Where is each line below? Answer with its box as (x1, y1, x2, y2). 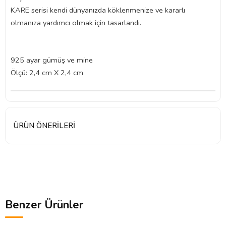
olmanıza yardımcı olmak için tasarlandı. (11, 18, 141, 28)
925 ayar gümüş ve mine (11, 55, 93, 65)
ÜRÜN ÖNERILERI (14, 121, 75, 131)
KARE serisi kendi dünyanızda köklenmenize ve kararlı (11, 5, 185, 15)
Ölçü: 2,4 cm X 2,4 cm (11, 68, 83, 78)
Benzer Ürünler (5, 197, 83, 212)
